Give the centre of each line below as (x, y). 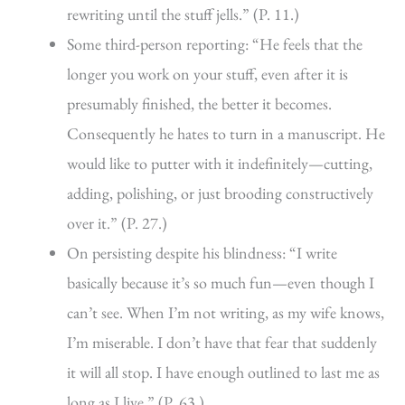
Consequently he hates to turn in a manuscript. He (226, 134)
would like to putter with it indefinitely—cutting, (220, 164)
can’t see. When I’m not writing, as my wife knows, (226, 313)
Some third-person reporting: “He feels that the (215, 44)
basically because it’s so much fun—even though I (221, 283)
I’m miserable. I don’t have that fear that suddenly (222, 343)
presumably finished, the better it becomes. (199, 104)
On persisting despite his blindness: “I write (202, 253)
